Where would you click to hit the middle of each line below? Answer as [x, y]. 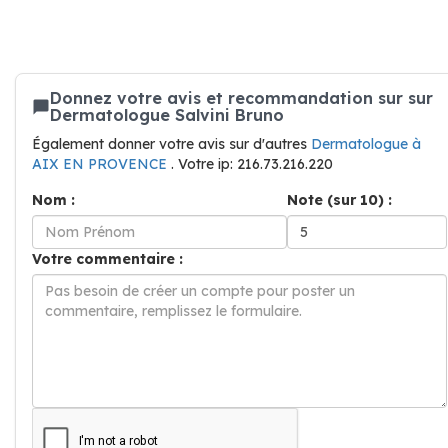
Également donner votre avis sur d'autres [171, 144]
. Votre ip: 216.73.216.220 [252, 164]
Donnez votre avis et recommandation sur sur [241, 98]
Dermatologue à [366, 144]
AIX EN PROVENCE [101, 164]
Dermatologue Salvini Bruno [167, 115]
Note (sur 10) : [339, 200]
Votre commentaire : [107, 259]
